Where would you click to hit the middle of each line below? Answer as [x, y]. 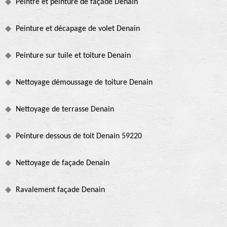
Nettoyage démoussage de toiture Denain [84, 83]
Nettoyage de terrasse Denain [65, 110]
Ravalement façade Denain [60, 190]
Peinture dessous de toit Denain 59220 [79, 137]
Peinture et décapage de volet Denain [78, 29]
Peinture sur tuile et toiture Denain [73, 56]
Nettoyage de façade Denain [63, 163]
